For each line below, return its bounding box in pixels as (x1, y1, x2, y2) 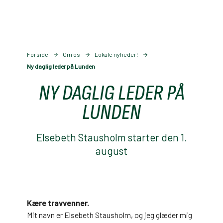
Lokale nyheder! (95, 51, 138, 58)
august (96, 144, 127, 157)
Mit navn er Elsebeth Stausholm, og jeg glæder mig (27, 210, 192, 220)
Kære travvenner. (27, 198, 89, 208)
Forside (27, 51, 48, 58)
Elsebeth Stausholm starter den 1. (36, 131, 187, 143)
